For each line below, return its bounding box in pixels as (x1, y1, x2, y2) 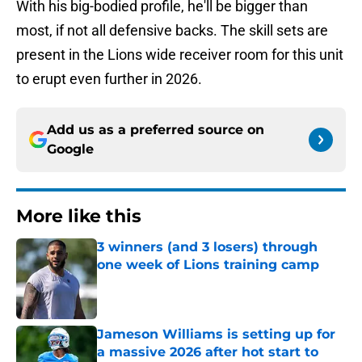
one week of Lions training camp (97, 257, 319, 273)
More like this (16, 205, 141, 228)
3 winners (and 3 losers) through (97, 239, 318, 255)
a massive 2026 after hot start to (97, 344, 318, 360)
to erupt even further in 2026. (16, 70, 202, 88)
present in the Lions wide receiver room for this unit (16, 46, 343, 64)
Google (47, 141, 94, 158)
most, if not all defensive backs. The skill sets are (16, 22, 328, 40)
